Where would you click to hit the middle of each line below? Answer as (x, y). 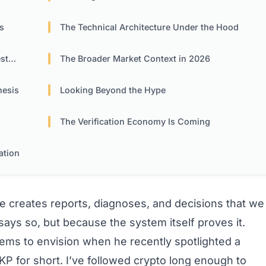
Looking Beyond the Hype (113, 90)
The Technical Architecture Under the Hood (150, 27)
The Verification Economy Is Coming (135, 122)
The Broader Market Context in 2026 (135, 59)
